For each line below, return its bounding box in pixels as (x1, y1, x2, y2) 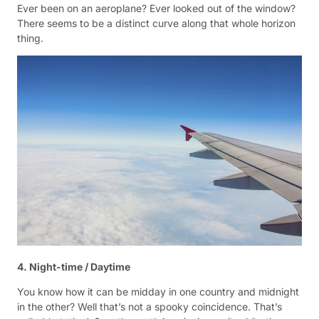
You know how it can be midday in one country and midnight (17, 286, 299, 298)
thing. (17, 31, 43, 44)
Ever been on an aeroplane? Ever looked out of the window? (17, 1, 296, 14)
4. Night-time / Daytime (17, 260, 130, 273)
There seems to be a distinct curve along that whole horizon (17, 16, 296, 29)
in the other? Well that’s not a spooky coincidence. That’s (17, 300, 282, 313)
